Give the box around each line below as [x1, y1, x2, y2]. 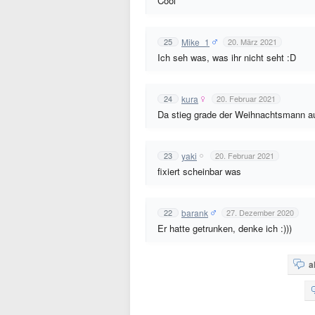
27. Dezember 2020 [226, 207, 294, 218]
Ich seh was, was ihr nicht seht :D [157, 51, 296, 64]
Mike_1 [181, 35, 210, 48]
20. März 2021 [228, 36, 277, 47]
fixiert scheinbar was [157, 165, 241, 178]
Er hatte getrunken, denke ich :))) [157, 221, 292, 235]
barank [181, 206, 208, 219]
